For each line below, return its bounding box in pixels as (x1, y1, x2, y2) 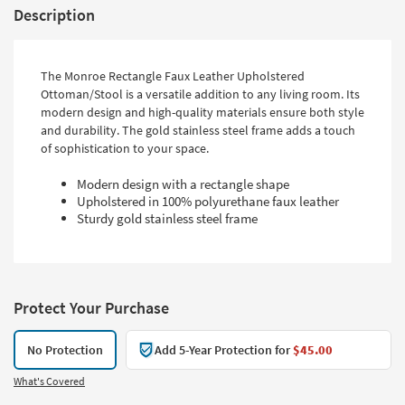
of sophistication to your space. (41, 139, 209, 156)
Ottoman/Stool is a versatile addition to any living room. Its (41, 85, 360, 102)
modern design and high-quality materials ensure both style (41, 103, 364, 120)
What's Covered (14, 373, 85, 388)
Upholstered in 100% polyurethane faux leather (77, 192, 339, 210)
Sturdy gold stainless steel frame (77, 209, 258, 227)
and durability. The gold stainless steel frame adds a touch (41, 121, 355, 138)
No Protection (27, 341, 103, 358)
